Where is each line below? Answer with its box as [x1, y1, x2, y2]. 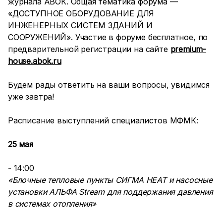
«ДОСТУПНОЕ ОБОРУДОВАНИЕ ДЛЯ [8, 8, 155, 18]
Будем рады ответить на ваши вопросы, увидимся [8, 80, 210, 90]
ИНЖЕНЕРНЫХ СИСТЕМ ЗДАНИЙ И [8, 20, 153, 30]
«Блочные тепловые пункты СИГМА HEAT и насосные [8, 175, 213, 185]
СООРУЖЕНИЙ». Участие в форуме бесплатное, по [8, 32, 208, 42]
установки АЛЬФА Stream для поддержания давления [8, 187, 213, 197]
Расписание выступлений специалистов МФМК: [8, 115, 198, 125]
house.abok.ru [8, 56, 61, 66]
